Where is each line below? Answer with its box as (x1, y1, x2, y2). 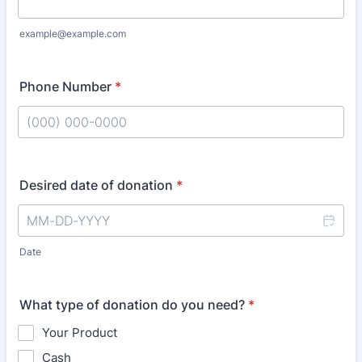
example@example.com (19, 27, 126, 40)
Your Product (42, 325, 117, 340)
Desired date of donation (19, 177, 173, 193)
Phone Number (19, 78, 112, 95)
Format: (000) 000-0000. (17, 137, 170, 154)
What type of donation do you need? (19, 297, 245, 313)
